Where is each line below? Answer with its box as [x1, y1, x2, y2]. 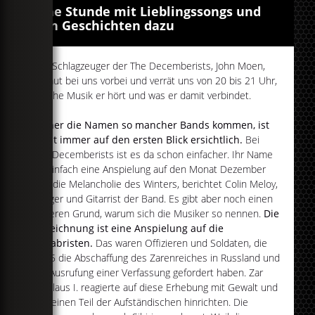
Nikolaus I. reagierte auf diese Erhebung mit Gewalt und [33, 281, 278, 295]
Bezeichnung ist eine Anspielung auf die [33, 221, 224, 236]
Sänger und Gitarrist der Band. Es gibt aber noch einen [33, 192, 274, 206]
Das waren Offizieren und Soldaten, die [93, 236, 268, 250]
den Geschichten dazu [34, 17, 174, 34]
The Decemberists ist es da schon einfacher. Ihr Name [33, 148, 274, 162]
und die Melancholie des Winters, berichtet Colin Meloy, [33, 177, 278, 191]
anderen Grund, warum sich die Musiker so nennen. [33, 207, 264, 221]
